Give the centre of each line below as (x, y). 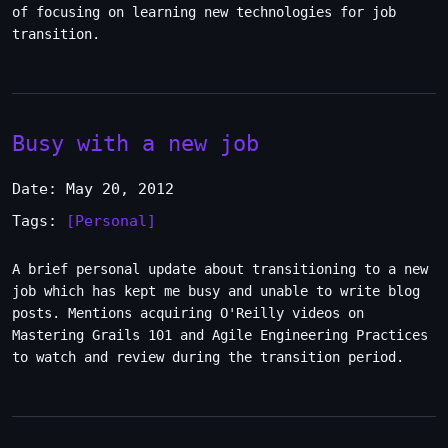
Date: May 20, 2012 (93, 189)
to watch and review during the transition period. (208, 357)
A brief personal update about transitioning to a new (220, 269)
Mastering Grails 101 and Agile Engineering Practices (220, 335)
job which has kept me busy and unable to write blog (216, 291)
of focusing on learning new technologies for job (204, 12)
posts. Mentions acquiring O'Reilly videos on (188, 313)
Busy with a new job (135, 143)
